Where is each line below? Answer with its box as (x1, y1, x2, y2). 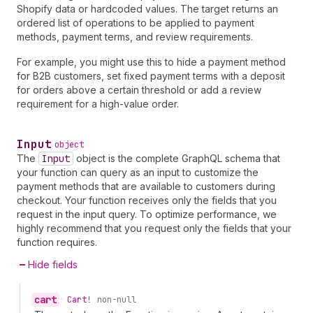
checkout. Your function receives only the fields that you (17, 194, 277, 207)
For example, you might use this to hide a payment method (17, 56, 286, 68)
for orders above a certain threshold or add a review (17, 84, 261, 96)
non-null (97, 294, 136, 306)
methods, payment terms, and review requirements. (17, 31, 253, 43)
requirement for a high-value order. (17, 98, 179, 110)
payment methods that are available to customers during (17, 180, 275, 193)
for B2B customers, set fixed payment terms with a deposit (17, 70, 285, 82)
